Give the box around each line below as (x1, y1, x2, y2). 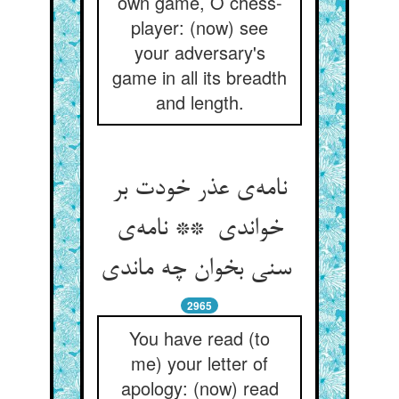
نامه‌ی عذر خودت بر (112, 175, 287, 204)
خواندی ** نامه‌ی (116, 216, 283, 244)
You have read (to (129, 325, 270, 351)
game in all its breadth (112, 64, 287, 90)
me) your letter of (131, 350, 268, 376)
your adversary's (134, 39, 265, 65)
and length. (155, 89, 244, 115)
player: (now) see (131, 14, 268, 40)
